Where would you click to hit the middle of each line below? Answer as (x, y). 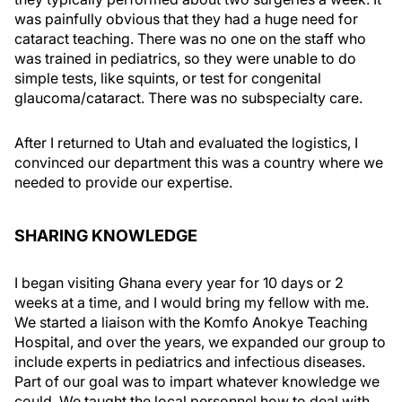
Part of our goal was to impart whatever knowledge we (197, 381)
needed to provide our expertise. (123, 182)
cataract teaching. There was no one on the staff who (190, 39)
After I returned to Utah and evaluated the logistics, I (186, 143)
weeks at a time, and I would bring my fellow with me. (192, 302)
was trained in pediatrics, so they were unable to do (185, 58)
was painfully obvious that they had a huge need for (186, 19)
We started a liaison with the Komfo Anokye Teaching (191, 322)
